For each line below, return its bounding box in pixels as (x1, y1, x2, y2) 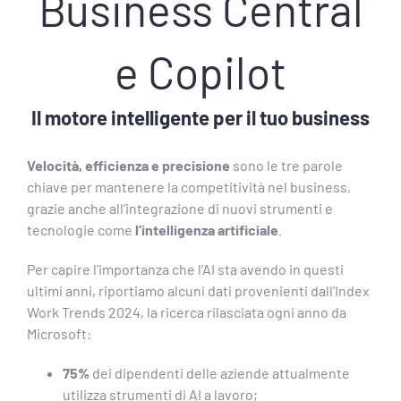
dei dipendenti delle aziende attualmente (89, 363, 350, 381)
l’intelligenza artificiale (134, 220, 278, 238)
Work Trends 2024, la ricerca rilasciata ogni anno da (26, 303, 346, 320)
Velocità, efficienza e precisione (26, 156, 230, 174)
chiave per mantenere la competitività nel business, (26, 177, 351, 195)
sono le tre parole (229, 156, 343, 174)
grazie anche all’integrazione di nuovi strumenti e (26, 199, 333, 217)
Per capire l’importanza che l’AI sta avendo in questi (26, 260, 344, 277)
